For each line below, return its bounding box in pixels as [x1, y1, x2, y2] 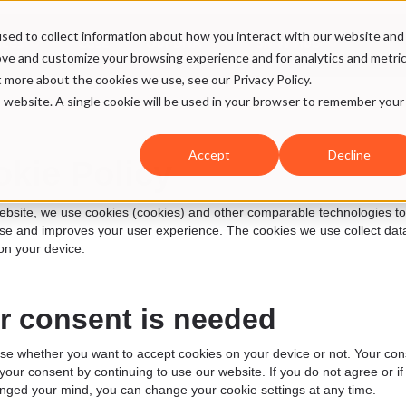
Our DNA [145, 38, 202, 52]
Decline [327, 147, 371, 163]
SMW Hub [256, 38, 321, 52]
